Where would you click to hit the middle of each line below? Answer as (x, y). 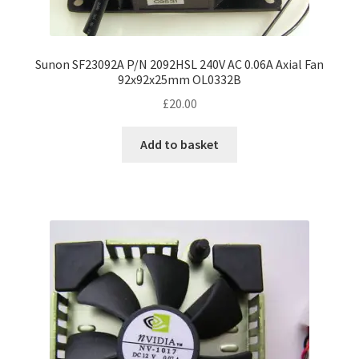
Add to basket (179, 145)
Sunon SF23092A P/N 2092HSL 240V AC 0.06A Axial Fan (179, 64)
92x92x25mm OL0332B (179, 79)
